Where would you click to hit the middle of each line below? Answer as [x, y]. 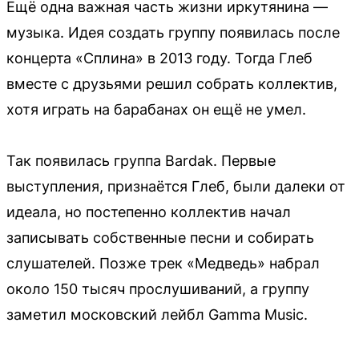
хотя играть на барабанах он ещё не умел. [156, 109]
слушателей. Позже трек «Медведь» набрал [163, 263]
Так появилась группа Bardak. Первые [141, 161]
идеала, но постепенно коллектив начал [149, 212]
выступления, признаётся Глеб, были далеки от [176, 186]
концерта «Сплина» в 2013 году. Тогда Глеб [159, 58]
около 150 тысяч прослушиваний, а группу [158, 289]
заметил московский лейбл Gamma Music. [157, 315]
